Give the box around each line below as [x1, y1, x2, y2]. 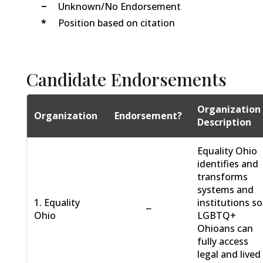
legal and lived [197, 248, 261, 261]
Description [197, 116, 252, 129]
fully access [197, 235, 249, 248]
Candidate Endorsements [26, 68, 227, 92]
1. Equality [34, 196, 80, 210]
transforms [197, 170, 248, 184]
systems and [197, 183, 254, 197]
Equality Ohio [197, 144, 258, 158]
